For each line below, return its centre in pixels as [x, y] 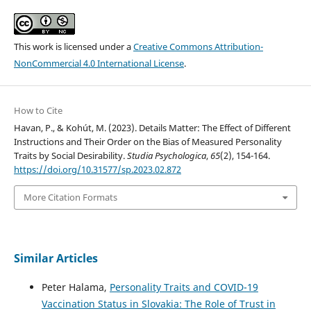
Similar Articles [56, 258]
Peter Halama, [75, 287]
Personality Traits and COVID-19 [184, 287]
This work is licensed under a [73, 46]
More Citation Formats [70, 197]
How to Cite [38, 110]
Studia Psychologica [166, 155]
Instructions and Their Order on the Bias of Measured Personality [148, 141]
